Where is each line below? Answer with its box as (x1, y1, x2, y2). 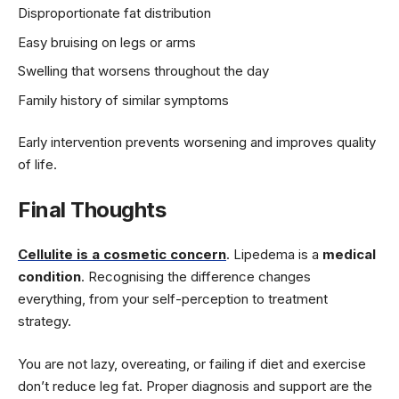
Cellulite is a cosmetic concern (18, 246, 226, 264)
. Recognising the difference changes (81, 268, 311, 286)
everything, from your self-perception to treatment (18, 290, 328, 308)
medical (322, 246, 376, 264)
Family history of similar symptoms (18, 91, 229, 109)
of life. (18, 156, 57, 174)
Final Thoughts (18, 196, 166, 223)
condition (18, 268, 81, 286)
